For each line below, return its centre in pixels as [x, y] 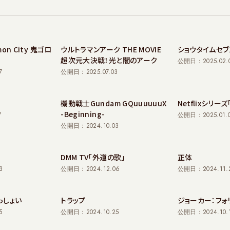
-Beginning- [83, 114]
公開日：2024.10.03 [90, 126]
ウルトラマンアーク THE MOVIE [111, 49]
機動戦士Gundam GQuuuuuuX [114, 103]
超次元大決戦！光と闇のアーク [109, 60]
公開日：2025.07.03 [89, 72]
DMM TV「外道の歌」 [93, 157]
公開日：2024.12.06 [90, 169]
